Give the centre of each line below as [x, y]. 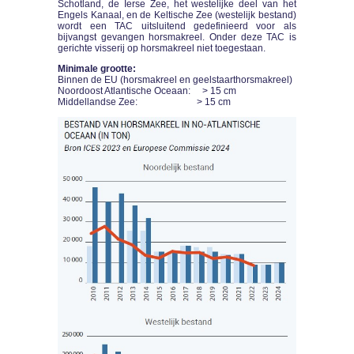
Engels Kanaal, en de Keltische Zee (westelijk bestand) [177, 15]
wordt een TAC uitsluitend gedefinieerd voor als [177, 26]
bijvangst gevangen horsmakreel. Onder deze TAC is [177, 37]
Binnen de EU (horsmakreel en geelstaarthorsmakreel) [175, 79]
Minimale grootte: [97, 68]
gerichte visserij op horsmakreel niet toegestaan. [163, 48]
